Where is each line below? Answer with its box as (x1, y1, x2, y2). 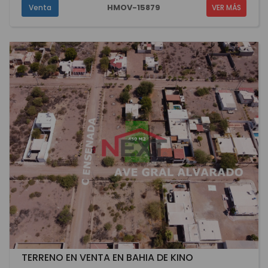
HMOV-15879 (107, 1, 161, 13)
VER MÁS (211, 2, 241, 13)
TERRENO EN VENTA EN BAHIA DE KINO (22, 251, 193, 265)
